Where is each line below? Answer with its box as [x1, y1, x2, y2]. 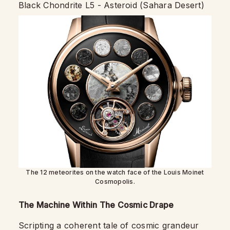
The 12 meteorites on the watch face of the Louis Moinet [26, 168, 204, 176]
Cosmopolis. [95, 177, 135, 185]
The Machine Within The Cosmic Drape [18, 199, 174, 210]
